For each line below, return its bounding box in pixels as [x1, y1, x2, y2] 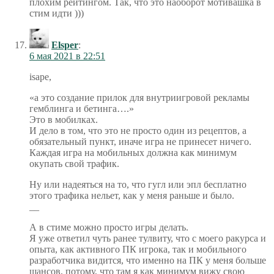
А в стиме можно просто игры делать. [29, 221, 188, 232]
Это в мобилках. [29, 114, 98, 125]
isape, [29, 71, 51, 82]
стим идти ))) [29, 7, 84, 18]
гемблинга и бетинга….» [29, 103, 134, 114]
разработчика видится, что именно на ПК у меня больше [29, 254, 266, 265]
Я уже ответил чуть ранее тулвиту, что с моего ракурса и [29, 232, 266, 243]
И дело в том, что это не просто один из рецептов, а [29, 125, 246, 136]
